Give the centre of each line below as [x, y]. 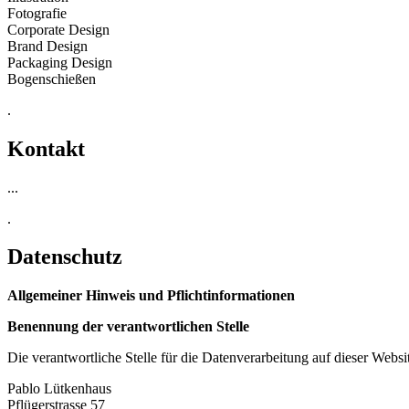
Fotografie [37, 13]
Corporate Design [58, 29]
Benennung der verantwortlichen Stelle [128, 327]
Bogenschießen [52, 79]
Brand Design [47, 46]
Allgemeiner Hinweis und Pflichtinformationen [151, 296]
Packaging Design [60, 62]
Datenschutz [65, 257]
